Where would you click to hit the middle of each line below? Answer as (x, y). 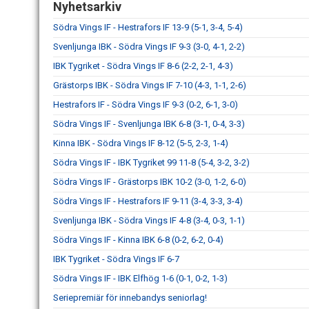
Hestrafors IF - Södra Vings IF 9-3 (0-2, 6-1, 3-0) (146, 104)
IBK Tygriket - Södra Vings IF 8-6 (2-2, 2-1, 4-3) (143, 66)
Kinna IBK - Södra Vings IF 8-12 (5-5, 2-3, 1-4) (141, 143)
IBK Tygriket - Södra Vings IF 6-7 (116, 259)
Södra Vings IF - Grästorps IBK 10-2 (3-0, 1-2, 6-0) (150, 181)
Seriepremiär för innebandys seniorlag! (130, 297)
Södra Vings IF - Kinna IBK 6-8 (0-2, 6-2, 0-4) (138, 239)
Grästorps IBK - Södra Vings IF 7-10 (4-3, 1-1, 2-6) (150, 85)
